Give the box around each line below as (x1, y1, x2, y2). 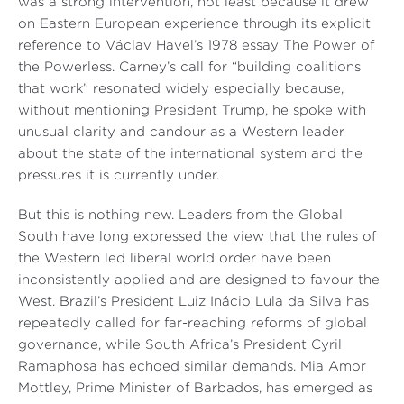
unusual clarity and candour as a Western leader (18, 126, 344, 139)
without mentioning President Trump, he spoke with (18, 105, 366, 117)
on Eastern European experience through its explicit (18, 18, 371, 31)
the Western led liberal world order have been (18, 252, 331, 265)
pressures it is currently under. (18, 170, 219, 182)
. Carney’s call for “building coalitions (112, 61, 361, 74)
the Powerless (18, 61, 112, 74)
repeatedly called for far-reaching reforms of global (18, 317, 367, 330)
